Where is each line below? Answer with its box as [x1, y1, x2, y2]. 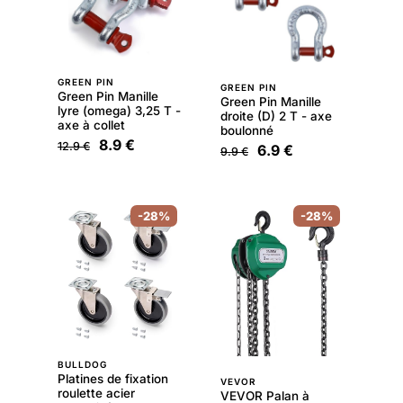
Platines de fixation [58, 371, 168, 386]
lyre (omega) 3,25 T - [58, 103, 181, 119]
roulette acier [58, 385, 135, 400]
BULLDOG [58, 358, 107, 370]
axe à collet [58, 118, 125, 133]
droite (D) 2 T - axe [220, 109, 332, 123]
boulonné [220, 123, 273, 138]
